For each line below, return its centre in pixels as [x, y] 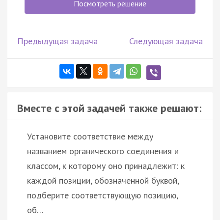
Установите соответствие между [90, 136]
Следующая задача [166, 41]
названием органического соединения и [103, 151]
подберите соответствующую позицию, [102, 195]
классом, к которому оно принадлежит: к [106, 165]
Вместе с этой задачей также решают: [109, 108]
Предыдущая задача [57, 41]
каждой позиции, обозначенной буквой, [103, 180]
